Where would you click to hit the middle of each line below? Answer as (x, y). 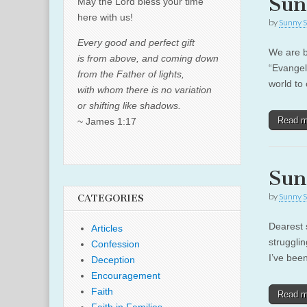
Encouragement (126, 275)
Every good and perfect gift (136, 42)
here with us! (105, 17)
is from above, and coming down (148, 58)
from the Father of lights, (131, 74)
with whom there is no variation (145, 90)
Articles (107, 228)
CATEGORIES (111, 198)
